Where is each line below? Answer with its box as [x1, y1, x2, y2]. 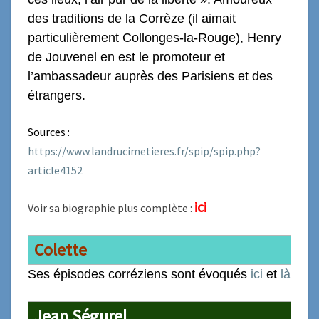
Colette [34, 238, 88, 261]
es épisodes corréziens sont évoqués [36, 266, 251, 281]
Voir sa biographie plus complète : [28, 200, 194, 215]
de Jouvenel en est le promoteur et [28, 49, 225, 64]
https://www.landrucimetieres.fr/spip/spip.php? [28, 143, 261, 158]
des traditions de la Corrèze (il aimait [28, 11, 236, 26]
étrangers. [28, 88, 85, 103]
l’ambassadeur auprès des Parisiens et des [28, 68, 273, 83]
